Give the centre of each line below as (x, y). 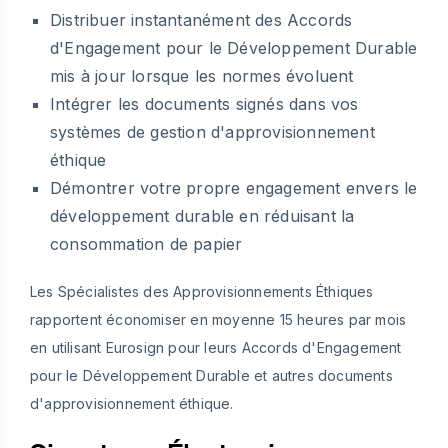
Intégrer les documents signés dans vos (204, 103)
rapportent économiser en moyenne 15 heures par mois (218, 319)
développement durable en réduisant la (202, 215)
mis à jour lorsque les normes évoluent (202, 75)
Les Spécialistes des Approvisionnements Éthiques (202, 291)
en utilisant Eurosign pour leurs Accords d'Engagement (216, 347)
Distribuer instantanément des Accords (201, 19)
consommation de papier (146, 243)
